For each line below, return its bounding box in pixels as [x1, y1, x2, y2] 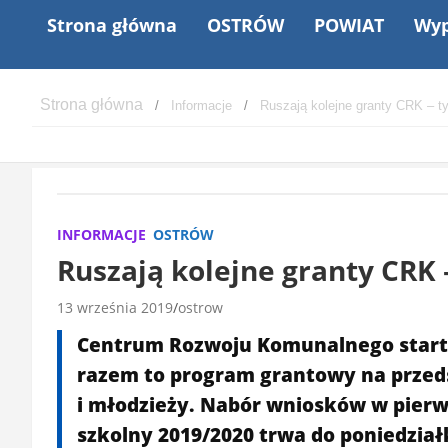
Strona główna [47, 12, 177, 37]
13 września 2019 [57, 297, 173, 317]
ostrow [178, 297, 223, 317]
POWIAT [314, 12, 384, 37]
